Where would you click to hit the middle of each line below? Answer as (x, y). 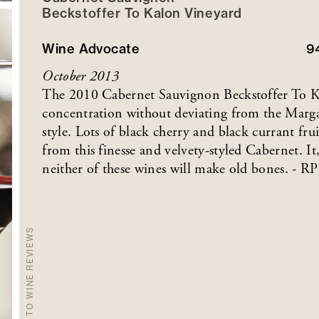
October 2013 (81, 76)
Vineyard (213, 13)
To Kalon (152, 13)
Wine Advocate (91, 48)
